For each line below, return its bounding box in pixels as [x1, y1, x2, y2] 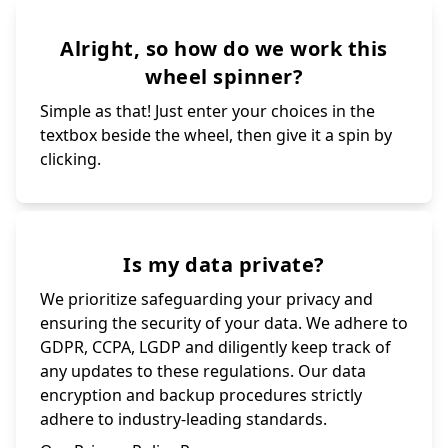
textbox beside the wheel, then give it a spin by [40, 124, 392, 147]
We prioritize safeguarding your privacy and [40, 288, 373, 311]
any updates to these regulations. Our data [40, 360, 366, 383]
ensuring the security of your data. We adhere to [40, 312, 408, 335]
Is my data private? [123, 251, 325, 279]
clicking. [40, 148, 101, 171]
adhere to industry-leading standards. [40, 408, 327, 431]
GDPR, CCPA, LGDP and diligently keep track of [40, 336, 391, 359]
